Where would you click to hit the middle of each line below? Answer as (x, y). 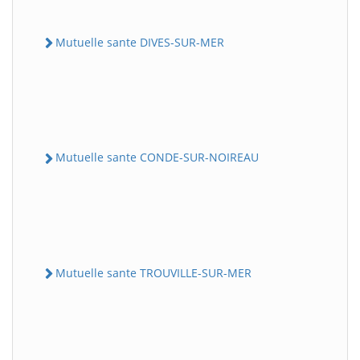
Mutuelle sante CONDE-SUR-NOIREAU (157, 157)
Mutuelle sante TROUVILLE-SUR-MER (153, 272)
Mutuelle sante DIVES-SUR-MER (140, 42)
